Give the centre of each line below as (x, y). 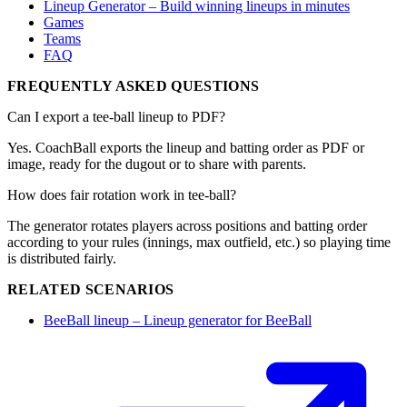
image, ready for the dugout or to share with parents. (157, 164)
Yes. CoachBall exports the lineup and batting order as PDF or (186, 148)
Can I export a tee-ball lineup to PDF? (116, 117)
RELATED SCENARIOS (91, 290)
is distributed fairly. (62, 259)
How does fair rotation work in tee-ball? (122, 195)
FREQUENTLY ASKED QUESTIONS (134, 86)
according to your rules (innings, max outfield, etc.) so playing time (199, 243)
